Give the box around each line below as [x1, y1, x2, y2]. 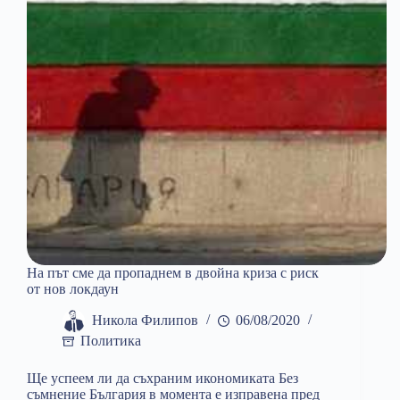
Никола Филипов [92, 312, 198, 329]
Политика [80, 333, 141, 349]
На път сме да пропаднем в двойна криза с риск [27, 265, 319, 281]
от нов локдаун [27, 281, 119, 297]
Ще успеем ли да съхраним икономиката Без [27, 371, 298, 387]
